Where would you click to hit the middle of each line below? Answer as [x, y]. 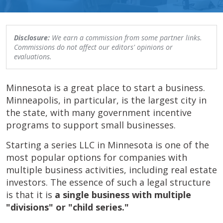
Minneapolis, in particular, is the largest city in [106, 100]
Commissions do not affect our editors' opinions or [93, 47]
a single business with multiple [123, 195]
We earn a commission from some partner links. [126, 38]
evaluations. [33, 56]
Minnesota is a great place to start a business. [106, 88]
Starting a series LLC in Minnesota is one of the [108, 145]
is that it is [30, 195]
